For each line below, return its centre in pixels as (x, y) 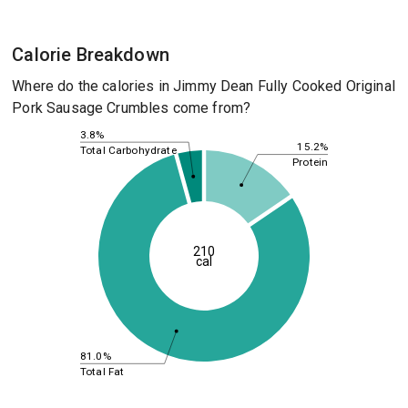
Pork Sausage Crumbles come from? (132, 108)
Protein (310, 163)
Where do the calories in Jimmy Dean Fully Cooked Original (204, 86)
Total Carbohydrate (128, 150)
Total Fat (102, 371)
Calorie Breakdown (91, 55)
